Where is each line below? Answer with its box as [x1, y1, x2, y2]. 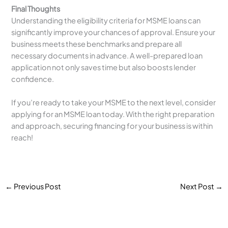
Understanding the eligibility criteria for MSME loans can [11, 15, 201, 25]
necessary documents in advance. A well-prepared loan [11, 50, 203, 60]
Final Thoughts [11, 4, 61, 13]
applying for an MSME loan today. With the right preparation [11, 109, 215, 119]
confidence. [11, 74, 54, 83]
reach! [11, 132, 34, 142]
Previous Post [12, 182, 61, 191]
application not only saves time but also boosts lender [11, 62, 196, 72]
